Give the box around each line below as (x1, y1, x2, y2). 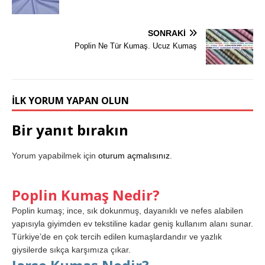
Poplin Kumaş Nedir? (12, 185, 160, 205)
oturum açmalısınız (98, 151, 170, 161)
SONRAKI (148, 28, 186, 38)
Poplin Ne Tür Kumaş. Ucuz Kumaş (75, 41, 197, 51)
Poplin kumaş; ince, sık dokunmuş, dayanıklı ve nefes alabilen (12, 206, 243, 216)
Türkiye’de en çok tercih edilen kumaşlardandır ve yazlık (12, 232, 222, 242)
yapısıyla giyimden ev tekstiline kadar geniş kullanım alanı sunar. (12, 219, 253, 229)
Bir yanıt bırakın (12, 120, 128, 140)
